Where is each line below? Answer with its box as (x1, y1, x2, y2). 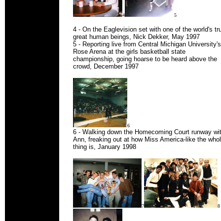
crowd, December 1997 (73, 63, 139, 70)
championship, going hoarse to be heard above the (73, 55, 217, 63)
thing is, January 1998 (73, 143, 136, 150)
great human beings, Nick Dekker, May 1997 (73, 33, 200, 40)
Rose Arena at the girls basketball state (73, 48, 185, 55)
